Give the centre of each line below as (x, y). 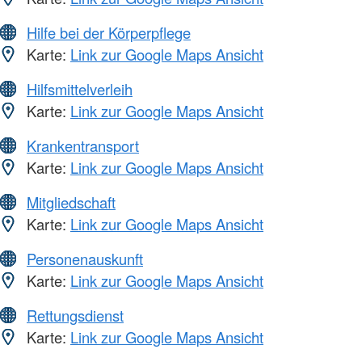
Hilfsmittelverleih (80, 89)
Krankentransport (83, 146)
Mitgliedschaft (71, 202)
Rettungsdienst (75, 316)
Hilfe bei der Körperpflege (109, 33)
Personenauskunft (85, 259)
